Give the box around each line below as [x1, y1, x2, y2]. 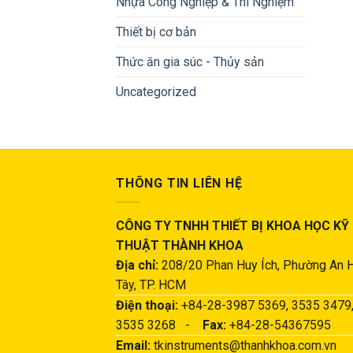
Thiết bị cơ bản [116, 24, 196, 39]
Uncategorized [116, 84, 196, 99]
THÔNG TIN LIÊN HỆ [116, 175, 243, 191]
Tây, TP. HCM [116, 277, 186, 293]
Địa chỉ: [116, 258, 158, 273]
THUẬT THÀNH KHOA [116, 238, 243, 254]
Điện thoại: [116, 298, 178, 314]
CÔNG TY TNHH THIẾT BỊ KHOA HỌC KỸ [116, 218, 349, 234]
